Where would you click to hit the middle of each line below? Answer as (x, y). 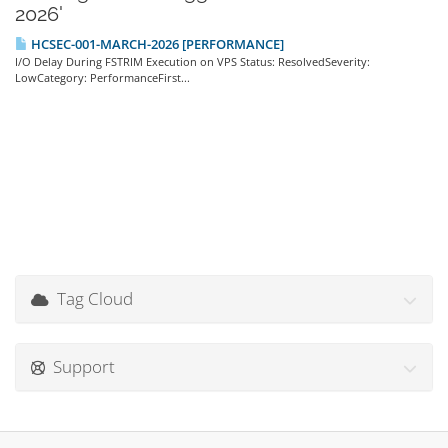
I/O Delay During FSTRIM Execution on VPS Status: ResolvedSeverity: (192, 61)
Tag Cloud (91, 298)
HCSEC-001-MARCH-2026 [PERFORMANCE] (156, 44)
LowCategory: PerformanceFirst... (102, 77)
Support (80, 366)
